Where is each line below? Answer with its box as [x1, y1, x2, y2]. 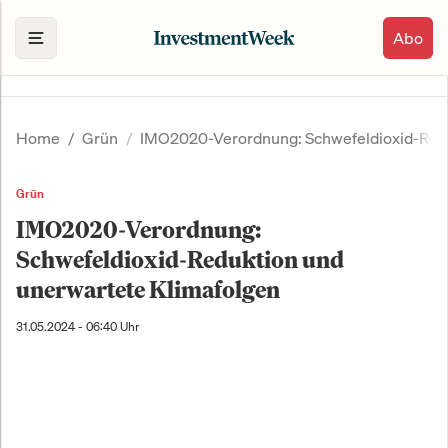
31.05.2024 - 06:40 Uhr [16, 319, 139, 335]
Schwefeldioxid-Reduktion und [16, 244, 344, 275]
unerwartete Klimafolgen [16, 274, 280, 305]
